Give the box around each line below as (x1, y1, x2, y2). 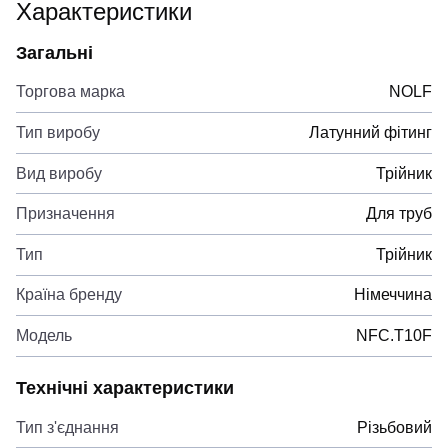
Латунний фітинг (309, 124, 432, 141)
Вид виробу (16, 164, 102, 182)
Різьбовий (357, 418, 432, 436)
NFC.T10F (356, 326, 432, 344)
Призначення (16, 205, 115, 223)
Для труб (366, 205, 432, 223)
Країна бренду (16, 286, 122, 304)
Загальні (16, 42, 93, 63)
